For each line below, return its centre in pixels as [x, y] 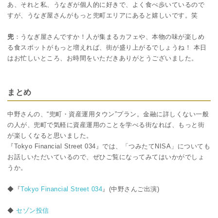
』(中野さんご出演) [131, 189]
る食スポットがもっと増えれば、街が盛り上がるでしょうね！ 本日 [107, 48]
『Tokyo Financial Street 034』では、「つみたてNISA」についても [109, 146]
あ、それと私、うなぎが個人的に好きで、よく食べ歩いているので [106, 5]
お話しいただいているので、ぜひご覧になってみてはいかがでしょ [106, 157]
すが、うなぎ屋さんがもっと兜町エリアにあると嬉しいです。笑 [103, 16]
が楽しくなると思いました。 [50, 136]
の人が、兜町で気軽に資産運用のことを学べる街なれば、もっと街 [106, 125]
